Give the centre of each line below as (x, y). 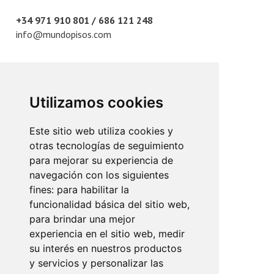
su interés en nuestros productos (106, 248)
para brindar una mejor (82, 219)
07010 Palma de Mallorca (78, 124)
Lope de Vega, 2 (53, 241)
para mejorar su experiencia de (101, 160)
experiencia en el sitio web (91, 234)
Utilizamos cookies (96, 102)
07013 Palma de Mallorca (78, 255)
